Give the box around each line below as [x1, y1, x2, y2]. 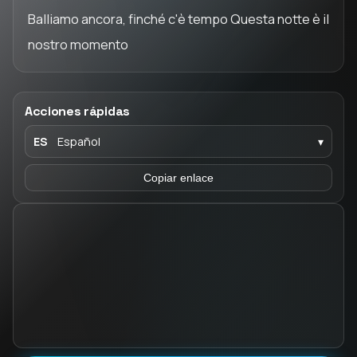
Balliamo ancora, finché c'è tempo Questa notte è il [28, 10, 329, 28]
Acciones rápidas [25, 103, 130, 120]
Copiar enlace [143, 171, 214, 184]
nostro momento [28, 35, 128, 53]
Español [57, 134, 100, 149]
